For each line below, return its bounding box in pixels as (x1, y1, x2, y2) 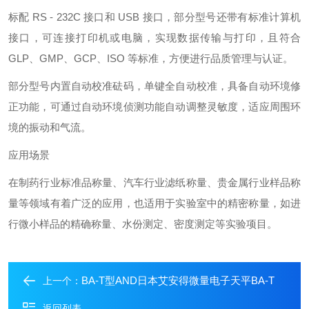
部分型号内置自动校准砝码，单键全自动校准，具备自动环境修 (8, 80, 301, 92)
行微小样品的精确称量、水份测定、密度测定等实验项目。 (8, 218, 277, 230)
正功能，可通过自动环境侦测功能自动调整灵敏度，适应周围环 (8, 101, 301, 112)
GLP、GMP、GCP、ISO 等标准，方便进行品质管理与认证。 (8, 52, 293, 64)
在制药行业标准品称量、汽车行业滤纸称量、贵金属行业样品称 (8, 177, 301, 188)
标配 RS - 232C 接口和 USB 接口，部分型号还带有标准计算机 (8, 11, 301, 23)
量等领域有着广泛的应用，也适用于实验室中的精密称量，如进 (8, 197, 301, 209)
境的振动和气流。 (8, 121, 91, 133)
